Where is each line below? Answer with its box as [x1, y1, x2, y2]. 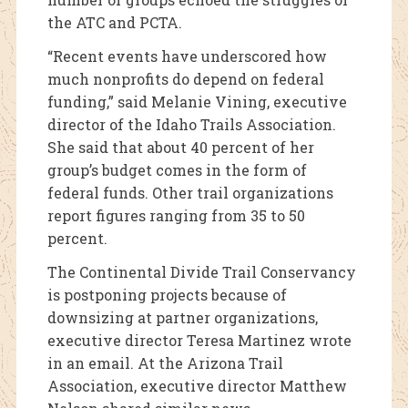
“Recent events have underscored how [46, 46, 327, 66]
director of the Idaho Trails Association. [46, 115, 336, 135]
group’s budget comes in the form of [46, 160, 307, 180]
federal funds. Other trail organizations [46, 183, 333, 203]
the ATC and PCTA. [46, 13, 182, 33]
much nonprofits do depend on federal [46, 69, 324, 89]
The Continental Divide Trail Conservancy [46, 262, 356, 282]
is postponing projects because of [46, 285, 287, 305]
